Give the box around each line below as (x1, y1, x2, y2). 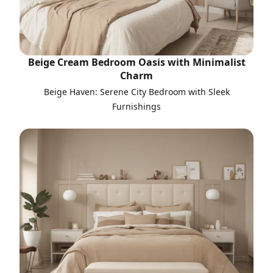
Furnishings (112, 101, 161, 112)
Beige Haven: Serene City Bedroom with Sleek (43, 86, 230, 97)
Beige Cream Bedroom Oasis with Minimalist (27, 55, 246, 69)
